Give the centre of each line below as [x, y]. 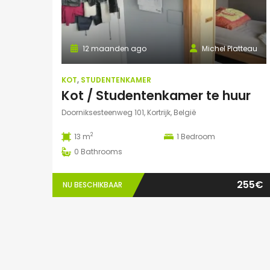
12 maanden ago [114, 48]
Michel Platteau [230, 48]
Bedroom [198, 136]
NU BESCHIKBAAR [93, 184]
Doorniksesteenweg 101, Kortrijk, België [129, 112]
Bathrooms [102, 151]
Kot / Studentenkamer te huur [156, 95]
